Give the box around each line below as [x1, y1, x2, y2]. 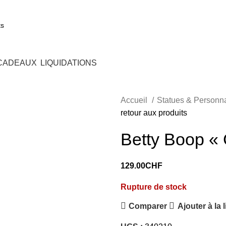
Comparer [129, 201, 167, 210]
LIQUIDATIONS [40, 58, 97, 67]
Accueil [121, 96, 149, 104]
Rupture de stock [121, 183, 187, 191]
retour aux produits [121, 108, 187, 117]
